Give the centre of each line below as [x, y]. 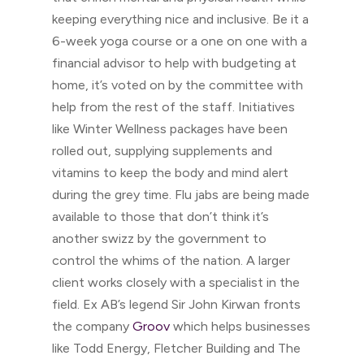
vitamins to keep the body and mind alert [170, 173]
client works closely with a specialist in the [176, 282]
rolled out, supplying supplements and [162, 151]
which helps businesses [240, 326]
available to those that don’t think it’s [160, 217]
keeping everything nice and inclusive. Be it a [180, 19]
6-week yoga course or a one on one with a [180, 41]
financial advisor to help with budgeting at [174, 63]
